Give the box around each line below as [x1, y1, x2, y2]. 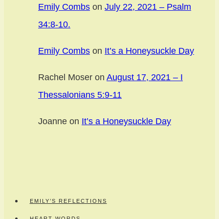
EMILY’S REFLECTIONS [29, 198, 107, 204]
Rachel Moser [38, 72, 92, 82]
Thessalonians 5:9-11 [38, 89, 122, 100]
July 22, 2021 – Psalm [105, 1, 191, 12]
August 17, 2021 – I [107, 72, 183, 82]
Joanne [38, 116, 67, 126]
